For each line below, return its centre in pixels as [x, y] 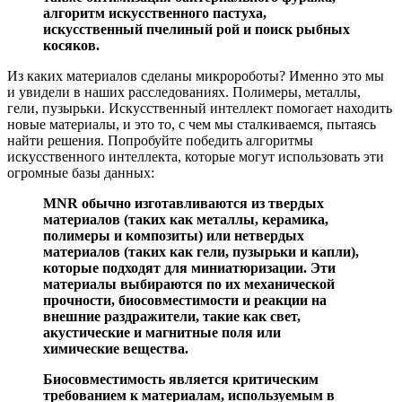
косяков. [71, 46]
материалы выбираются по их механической [189, 284]
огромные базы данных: [81, 173]
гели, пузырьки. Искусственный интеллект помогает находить [200, 109]
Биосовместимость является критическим [181, 380]
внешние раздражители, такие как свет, [172, 317]
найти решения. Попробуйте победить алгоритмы [160, 141]
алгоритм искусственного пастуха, [155, 13]
